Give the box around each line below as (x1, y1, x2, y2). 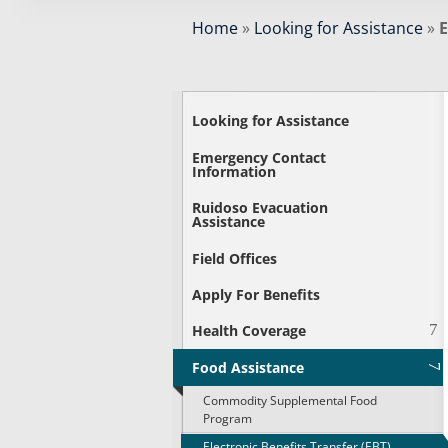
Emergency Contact (192, 147, 327, 167)
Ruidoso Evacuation (192, 198, 329, 218)
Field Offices (192, 248, 278, 268)
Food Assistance (192, 357, 305, 377)
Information (192, 161, 277, 181)
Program (202, 409, 252, 427)
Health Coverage (192, 321, 307, 341)
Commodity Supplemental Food (202, 391, 377, 409)
